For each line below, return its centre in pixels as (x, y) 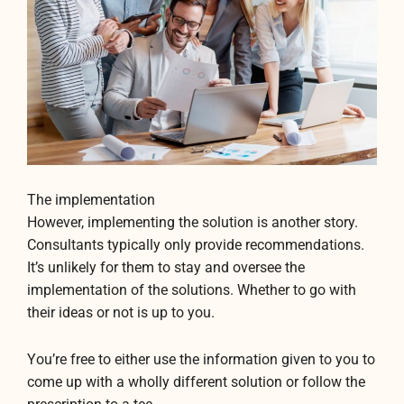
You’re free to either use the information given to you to (201, 359)
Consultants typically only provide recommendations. (196, 245)
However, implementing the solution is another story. (193, 222)
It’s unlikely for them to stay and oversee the (166, 267)
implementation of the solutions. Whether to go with (192, 290)
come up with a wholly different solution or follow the (196, 382)
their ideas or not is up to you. (121, 312)
